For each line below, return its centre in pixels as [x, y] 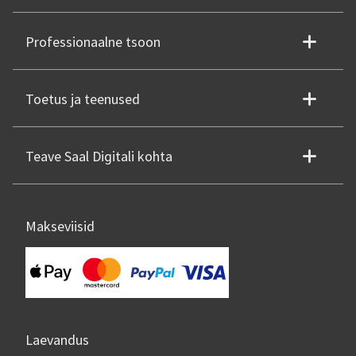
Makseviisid [60, 226]
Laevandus [57, 340]
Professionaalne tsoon [93, 42]
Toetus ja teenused [83, 99]
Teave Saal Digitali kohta [99, 157]
